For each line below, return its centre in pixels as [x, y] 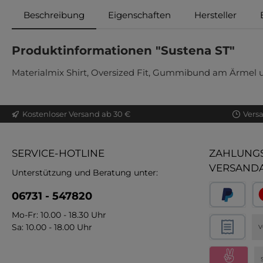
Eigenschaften [139, 15]
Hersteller [215, 15]
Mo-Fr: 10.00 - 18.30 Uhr [59, 215]
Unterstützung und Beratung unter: [85, 173]
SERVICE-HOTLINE [58, 154]
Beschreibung [54, 15]
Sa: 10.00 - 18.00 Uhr [52, 227]
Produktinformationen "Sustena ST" [123, 51]
